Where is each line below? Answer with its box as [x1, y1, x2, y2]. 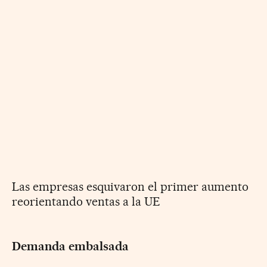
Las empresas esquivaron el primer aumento [12, 179, 249, 194]
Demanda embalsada [12, 238, 129, 253]
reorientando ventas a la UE [12, 194, 160, 209]
